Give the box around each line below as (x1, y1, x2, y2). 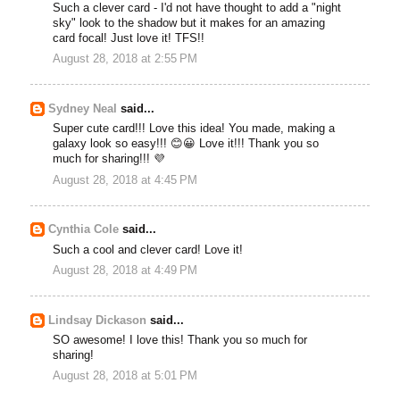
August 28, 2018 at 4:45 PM (53, 173, 198, 187)
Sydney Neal (48, 103, 118, 116)
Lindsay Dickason (48, 313, 147, 327)
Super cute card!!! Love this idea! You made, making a (53, 122, 336, 136)
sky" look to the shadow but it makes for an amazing (53, 16, 326, 29)
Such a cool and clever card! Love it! (53, 243, 244, 256)
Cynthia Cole (48, 223, 120, 237)
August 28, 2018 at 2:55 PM (53, 53, 198, 66)
